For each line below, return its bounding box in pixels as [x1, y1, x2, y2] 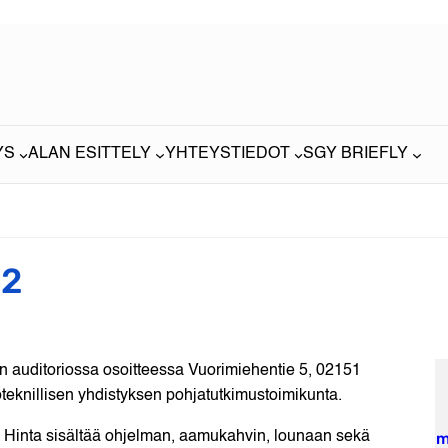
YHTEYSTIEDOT [164, 146, 290, 163]
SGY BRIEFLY [303, 146, 409, 163]
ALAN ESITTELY [28, 146, 152, 163]
